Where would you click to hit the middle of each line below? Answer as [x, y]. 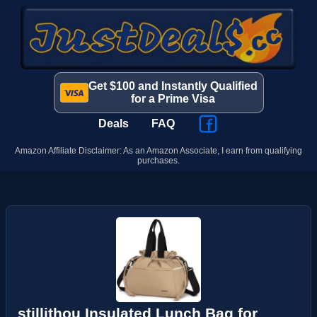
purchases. [158, 161]
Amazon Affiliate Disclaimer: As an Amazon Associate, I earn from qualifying [158, 151]
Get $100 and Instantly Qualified [173, 86]
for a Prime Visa [173, 99]
